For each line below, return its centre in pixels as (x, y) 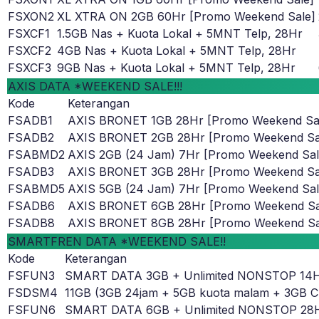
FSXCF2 (30, 51)
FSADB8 (31, 223)
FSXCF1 (29, 34)
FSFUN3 (31, 276)
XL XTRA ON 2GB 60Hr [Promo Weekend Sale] (186, 17)
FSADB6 (31, 206)
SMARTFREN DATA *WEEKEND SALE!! (117, 242)
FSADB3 (31, 172)
